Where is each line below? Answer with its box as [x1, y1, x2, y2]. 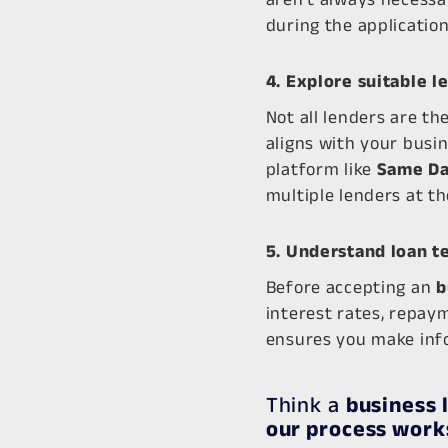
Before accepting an [265, 277, 437, 297]
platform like [265, 159, 377, 179]
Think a [265, 392, 346, 416]
